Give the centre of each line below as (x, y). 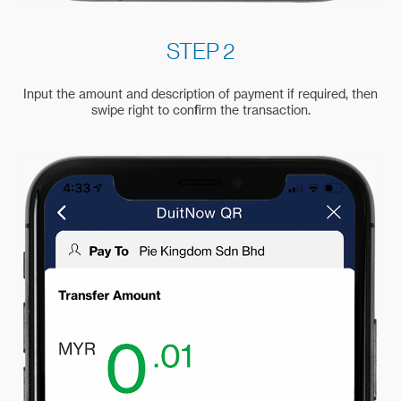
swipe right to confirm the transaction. (200, 111)
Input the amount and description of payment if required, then (200, 94)
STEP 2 (200, 52)
